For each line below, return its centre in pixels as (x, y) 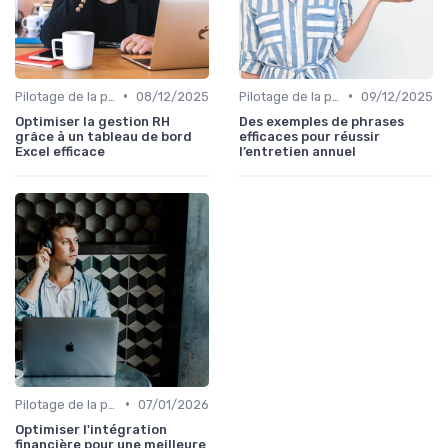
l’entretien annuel (297, 151)
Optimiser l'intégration (91, 429)
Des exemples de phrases (321, 121)
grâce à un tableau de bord (103, 136)
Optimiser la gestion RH (92, 121)
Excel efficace (60, 151)
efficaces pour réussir (309, 136)
